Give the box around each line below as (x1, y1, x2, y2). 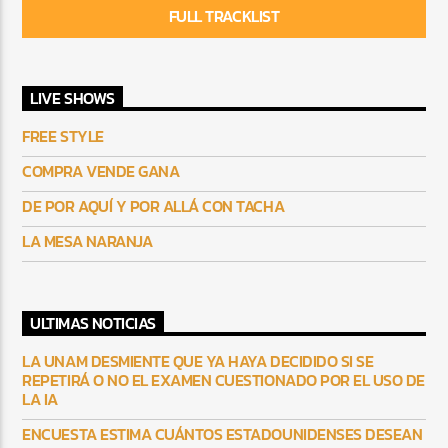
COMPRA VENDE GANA (22, 159, 180, 184)
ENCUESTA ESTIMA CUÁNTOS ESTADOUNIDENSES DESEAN (22, 421, 423, 446)
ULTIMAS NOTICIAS (30, 311, 156, 336)
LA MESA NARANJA (22, 229, 153, 254)
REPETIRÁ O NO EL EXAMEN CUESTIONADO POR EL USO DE (22, 367, 425, 392)
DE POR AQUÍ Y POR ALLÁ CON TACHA (22, 194, 285, 219)
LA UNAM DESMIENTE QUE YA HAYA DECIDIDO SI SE (22, 348, 374, 373)
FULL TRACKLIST (168, 4, 280, 29)
